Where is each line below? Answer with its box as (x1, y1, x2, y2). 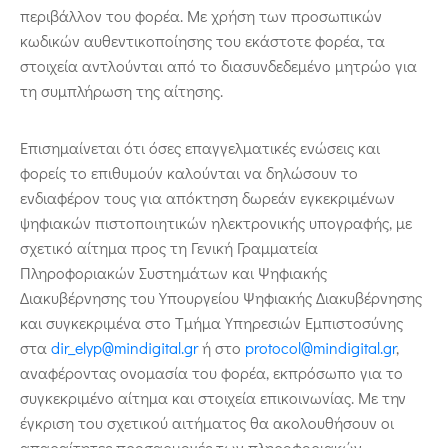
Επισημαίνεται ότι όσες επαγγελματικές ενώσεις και (20, 136, 380, 158)
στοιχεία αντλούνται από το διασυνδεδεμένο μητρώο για (20, 54, 417, 76)
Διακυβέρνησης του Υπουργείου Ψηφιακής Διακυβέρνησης (20, 286, 422, 308)
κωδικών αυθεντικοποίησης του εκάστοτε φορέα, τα (20, 29, 385, 51)
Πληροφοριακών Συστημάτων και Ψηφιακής (20, 261, 327, 283)
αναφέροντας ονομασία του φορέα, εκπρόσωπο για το (20, 361, 403, 383)
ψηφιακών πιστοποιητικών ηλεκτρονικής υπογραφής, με (20, 211, 412, 233)
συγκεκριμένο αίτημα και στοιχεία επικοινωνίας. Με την (20, 386, 406, 408)
